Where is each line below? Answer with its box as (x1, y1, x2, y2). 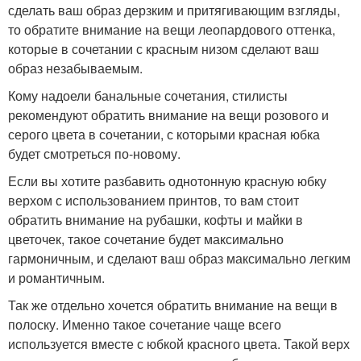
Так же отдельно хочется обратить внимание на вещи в (8, 295, 338, 314)
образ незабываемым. (8, 58, 143, 77)
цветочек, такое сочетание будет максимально (8, 229, 284, 248)
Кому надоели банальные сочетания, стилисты (8, 85, 288, 105)
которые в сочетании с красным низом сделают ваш (8, 39, 319, 58)
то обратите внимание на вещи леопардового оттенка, (8, 19, 335, 39)
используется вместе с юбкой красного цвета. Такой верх (8, 334, 350, 353)
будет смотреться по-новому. (8, 143, 180, 163)
